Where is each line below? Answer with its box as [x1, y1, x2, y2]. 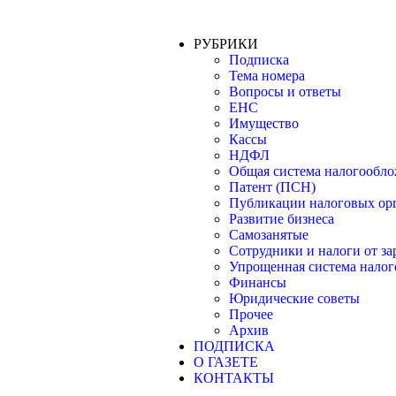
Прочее [229, 307, 274, 322]
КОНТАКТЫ [194, 370, 275, 385]
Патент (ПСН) [229, 179, 316, 194]
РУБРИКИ [194, 36, 259, 51]
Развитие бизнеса [229, 211, 335, 226]
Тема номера [229, 68, 306, 83]
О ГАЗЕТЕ [194, 354, 259, 369]
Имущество [229, 116, 300, 131]
